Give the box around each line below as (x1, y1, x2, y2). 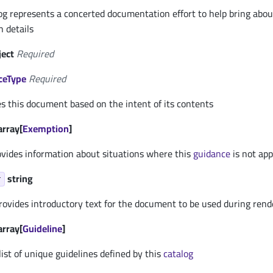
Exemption (22, 119, 69, 138)
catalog (163, 244, 193, 263)
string (7, 169, 33, 188)
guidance (193, 144, 230, 163)
